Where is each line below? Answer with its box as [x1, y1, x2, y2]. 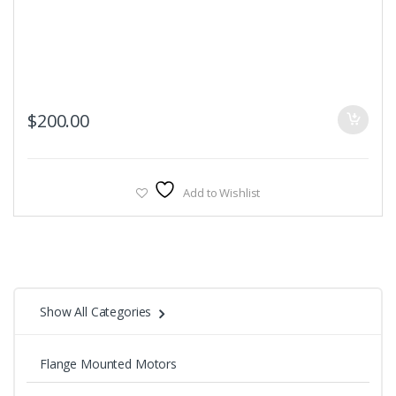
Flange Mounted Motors [39, 355, 178, 373]
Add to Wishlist [183, 185, 261, 202]
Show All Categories [40, 303, 152, 321]
